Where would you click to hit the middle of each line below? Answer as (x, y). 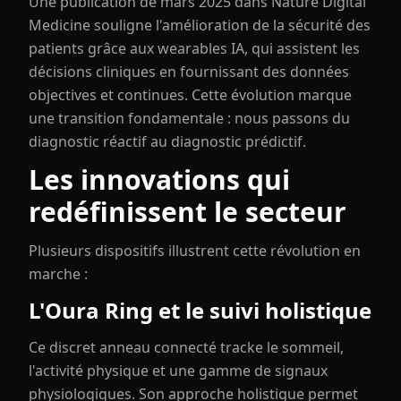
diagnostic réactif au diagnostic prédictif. (167, 141)
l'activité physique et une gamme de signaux (178, 371)
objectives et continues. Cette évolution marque (190, 95)
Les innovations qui (159, 179)
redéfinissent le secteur (188, 212)
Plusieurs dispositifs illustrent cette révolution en (195, 251)
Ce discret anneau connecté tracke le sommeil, (186, 347)
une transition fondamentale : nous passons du (189, 118)
